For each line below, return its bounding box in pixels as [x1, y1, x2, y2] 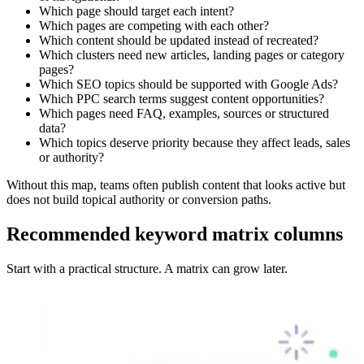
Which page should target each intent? [39, 4, 234, 18]
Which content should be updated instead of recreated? [39, 33, 318, 47]
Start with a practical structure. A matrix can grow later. [6, 261, 288, 275]
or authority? [39, 150, 104, 164]
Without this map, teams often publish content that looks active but [6, 178, 345, 192]
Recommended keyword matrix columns [6, 223, 343, 245]
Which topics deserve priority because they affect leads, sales [39, 136, 350, 149]
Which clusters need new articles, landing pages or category [39, 48, 344, 62]
